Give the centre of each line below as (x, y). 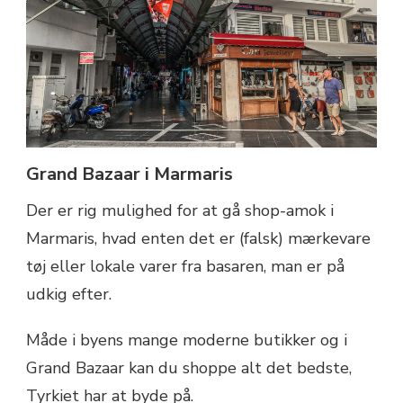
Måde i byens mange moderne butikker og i (187, 340)
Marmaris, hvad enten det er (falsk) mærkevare (198, 238)
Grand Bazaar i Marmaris (130, 174)
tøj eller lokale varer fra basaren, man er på (185, 266)
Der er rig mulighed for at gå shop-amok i (180, 210)
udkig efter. (69, 294)
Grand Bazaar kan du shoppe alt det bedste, (189, 367)
